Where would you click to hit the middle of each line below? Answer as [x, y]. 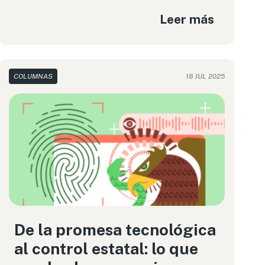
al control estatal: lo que [106, 248]
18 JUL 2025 [205, 76]
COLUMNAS [33, 76]
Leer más [187, 19]
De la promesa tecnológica [115, 230]
